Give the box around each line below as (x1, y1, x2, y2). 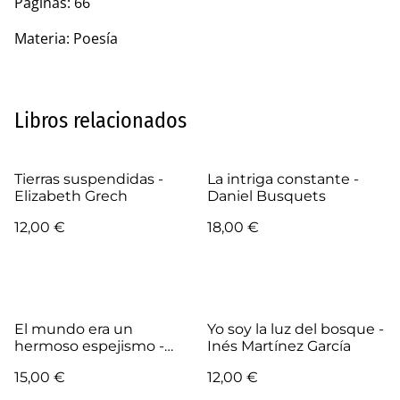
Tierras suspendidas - (14, 171, 163, 188)
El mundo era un (14, 321, 133, 338)
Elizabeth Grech (14, 187, 128, 205)
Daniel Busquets (207, 187, 326, 205)
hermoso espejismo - (14, 337, 164, 355)
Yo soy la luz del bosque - (207, 321, 384, 338)
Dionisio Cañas (14, 354, 119, 372)
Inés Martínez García (207, 337, 351, 355)
